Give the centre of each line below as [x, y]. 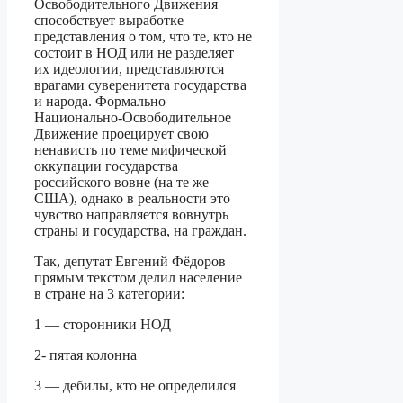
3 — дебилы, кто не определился [135, 386]
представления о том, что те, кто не [143, 37]
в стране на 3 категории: [109, 294]
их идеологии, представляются [129, 69]
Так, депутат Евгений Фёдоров [130, 262]
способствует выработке [109, 21]
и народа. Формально [100, 102]
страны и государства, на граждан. [142, 231]
